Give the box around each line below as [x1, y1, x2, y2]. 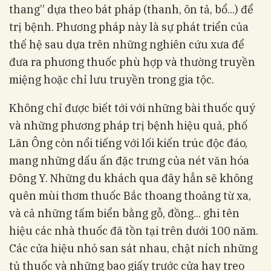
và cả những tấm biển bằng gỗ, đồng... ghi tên [9, 206, 240, 221]
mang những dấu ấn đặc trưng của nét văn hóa [9, 154, 249, 168]
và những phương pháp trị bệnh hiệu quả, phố [9, 119, 247, 133]
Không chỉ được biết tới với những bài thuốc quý [9, 101, 255, 116]
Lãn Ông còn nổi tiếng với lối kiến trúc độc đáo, [9, 136, 247, 151]
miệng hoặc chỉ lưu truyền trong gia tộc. [9, 73, 214, 87]
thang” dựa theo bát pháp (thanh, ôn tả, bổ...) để [9, 2, 253, 17]
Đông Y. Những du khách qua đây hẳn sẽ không [9, 171, 253, 186]
